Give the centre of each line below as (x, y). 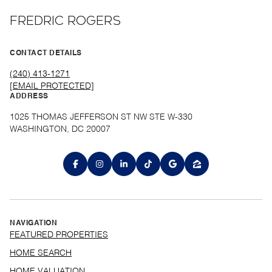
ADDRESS (29, 97)
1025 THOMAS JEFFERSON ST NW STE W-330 (101, 117)
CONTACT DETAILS (46, 54)
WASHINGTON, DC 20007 (60, 130)
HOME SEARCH (41, 253)
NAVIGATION (33, 223)
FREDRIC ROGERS (65, 21)
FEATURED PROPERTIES (59, 235)
